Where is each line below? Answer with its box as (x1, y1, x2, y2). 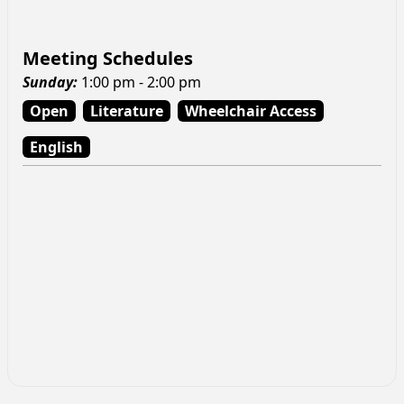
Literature (90, 101, 163, 122)
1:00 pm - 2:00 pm (81, 72, 201, 93)
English (30, 137, 83, 158)
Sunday (23, 72, 73, 93)
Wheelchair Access (185, 101, 317, 122)
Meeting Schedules (23, 46, 193, 71)
